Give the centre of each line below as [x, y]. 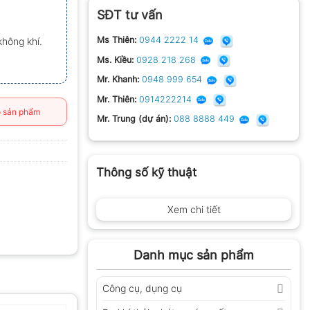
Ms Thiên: [117, 40]
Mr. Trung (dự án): [134, 119]
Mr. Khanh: [118, 80]
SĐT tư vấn [130, 15]
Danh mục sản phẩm [194, 255]
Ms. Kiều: [115, 60]
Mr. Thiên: [117, 99]
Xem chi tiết [194, 209]
